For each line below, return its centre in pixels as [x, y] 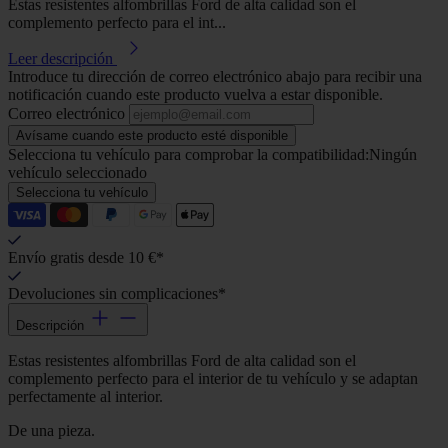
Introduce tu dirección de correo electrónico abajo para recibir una [215, 76]
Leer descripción [60, 58]
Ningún [393, 154]
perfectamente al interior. [85, 396]
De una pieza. [51, 430]
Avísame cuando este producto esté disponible [152, 135]
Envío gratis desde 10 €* [86, 257]
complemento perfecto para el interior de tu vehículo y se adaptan [213, 378]
